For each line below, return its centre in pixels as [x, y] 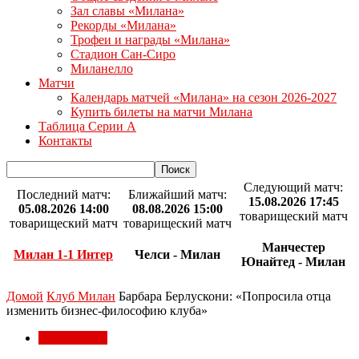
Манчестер [293, 248]
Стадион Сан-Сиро [123, 54]
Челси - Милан [177, 255]
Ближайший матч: [177, 194]
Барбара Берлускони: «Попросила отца [225, 296]
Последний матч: [63, 194]
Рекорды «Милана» [123, 25]
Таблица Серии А [87, 126]
